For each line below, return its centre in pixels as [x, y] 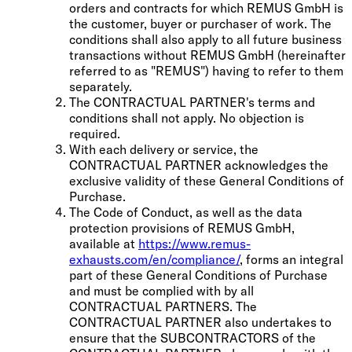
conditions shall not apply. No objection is [187, 117]
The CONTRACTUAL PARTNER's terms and [192, 102]
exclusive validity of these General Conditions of [207, 180]
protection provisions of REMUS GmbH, [182, 227]
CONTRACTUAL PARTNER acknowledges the [199, 165]
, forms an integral [291, 259]
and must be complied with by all [161, 290]
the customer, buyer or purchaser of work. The [200, 23]
